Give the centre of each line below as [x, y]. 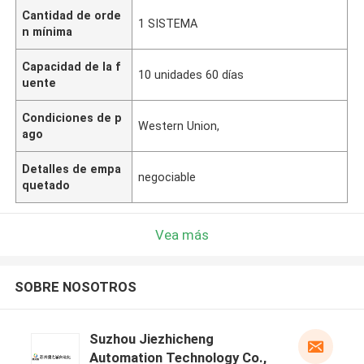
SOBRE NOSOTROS [75, 287]
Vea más [182, 234]
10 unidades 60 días [191, 74]
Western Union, [179, 126]
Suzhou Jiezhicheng [151, 339]
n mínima [48, 31]
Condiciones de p [72, 117]
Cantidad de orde [72, 15]
